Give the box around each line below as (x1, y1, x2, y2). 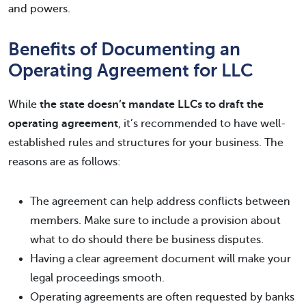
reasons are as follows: (8, 156, 121, 168)
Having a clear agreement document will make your (30, 253, 291, 265)
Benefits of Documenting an (8, 39, 240, 59)
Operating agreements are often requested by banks (30, 291, 294, 303)
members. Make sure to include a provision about (30, 214, 281, 227)
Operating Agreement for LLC (8, 60, 253, 81)
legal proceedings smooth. (30, 272, 165, 284)
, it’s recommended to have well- (118, 117, 286, 130)
